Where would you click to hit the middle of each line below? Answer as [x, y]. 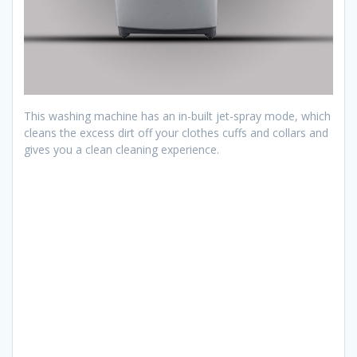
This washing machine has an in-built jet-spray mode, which [177, 116]
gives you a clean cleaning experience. [122, 149]
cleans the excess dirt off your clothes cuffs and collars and [176, 132]
